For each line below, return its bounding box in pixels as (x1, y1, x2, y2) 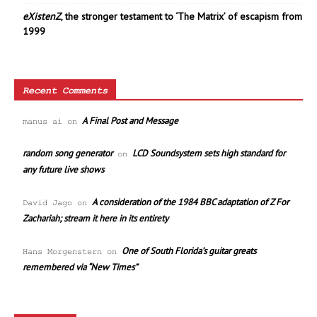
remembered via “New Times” (23, 260, 137, 273)
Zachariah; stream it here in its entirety (23, 212, 168, 224)
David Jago (23, 197, 72, 208)
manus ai (23, 116, 62, 127)
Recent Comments (23, 84, 108, 96)
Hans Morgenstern (23, 246, 102, 257)
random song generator (23, 146, 113, 159)
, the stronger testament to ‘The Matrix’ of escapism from (61, 9, 302, 23)
